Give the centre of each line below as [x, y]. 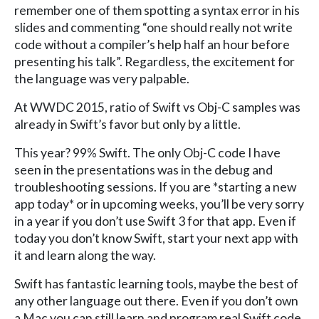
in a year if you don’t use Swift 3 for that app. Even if [155, 221]
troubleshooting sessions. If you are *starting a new [155, 187]
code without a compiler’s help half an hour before [152, 44]
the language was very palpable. [102, 78]
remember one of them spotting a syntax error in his [157, 10]
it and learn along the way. [85, 255]
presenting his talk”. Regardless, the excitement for [155, 61]
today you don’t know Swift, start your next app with [156, 238]
